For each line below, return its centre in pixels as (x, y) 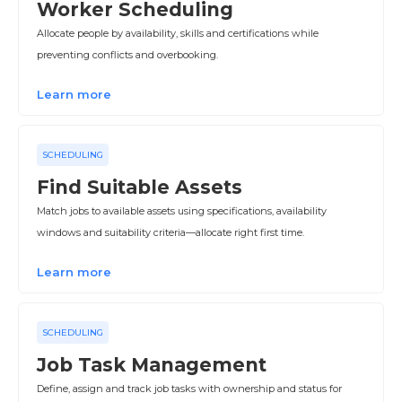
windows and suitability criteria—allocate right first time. (170, 232)
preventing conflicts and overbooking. (127, 55)
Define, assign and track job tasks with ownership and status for (189, 389)
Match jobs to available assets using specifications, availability (182, 211)
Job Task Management (152, 365)
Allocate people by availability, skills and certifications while (178, 33)
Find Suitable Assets (140, 187)
